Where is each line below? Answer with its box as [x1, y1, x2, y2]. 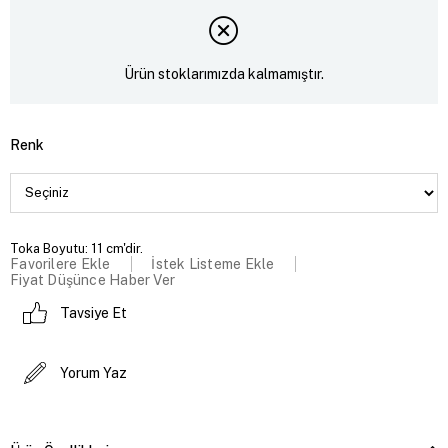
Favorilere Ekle [10, 255, 111, 272]
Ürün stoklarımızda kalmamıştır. [124, 66, 324, 83]
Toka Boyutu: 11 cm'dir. [10, 240, 143, 256]
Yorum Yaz [60, 364, 127, 381]
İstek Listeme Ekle [151, 255, 275, 272]
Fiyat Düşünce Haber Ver [10, 271, 176, 288]
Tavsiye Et [60, 304, 127, 321]
